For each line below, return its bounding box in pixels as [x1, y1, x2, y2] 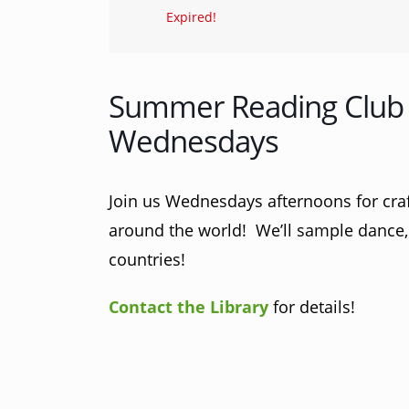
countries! [109, 248, 186, 271]
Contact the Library [109, 296, 269, 319]
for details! [268, 296, 356, 319]
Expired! [166, 8, 217, 26]
